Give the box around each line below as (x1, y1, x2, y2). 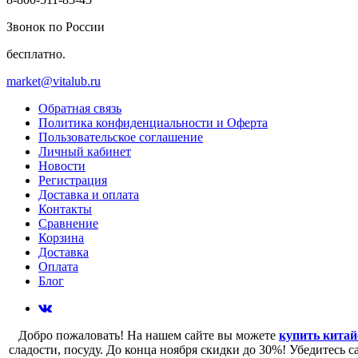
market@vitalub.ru (6, 74, 101, 88)
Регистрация (38, 173, 107, 187)
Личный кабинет (38, 144, 131, 158)
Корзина (38, 230, 84, 245)
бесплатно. (6, 46, 66, 61)
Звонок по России (6, 19, 105, 34)
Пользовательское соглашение (38, 129, 203, 144)
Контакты (38, 201, 92, 216)
